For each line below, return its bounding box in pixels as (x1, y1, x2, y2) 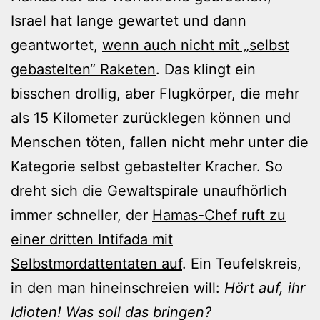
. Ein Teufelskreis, (182, 254, 301, 272)
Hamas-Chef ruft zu (152, 206, 286, 224)
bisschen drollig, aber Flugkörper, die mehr (11, 84, 299, 102)
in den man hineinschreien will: (11, 279, 224, 296)
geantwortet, (11, 36, 102, 54)
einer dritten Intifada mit (11, 230, 173, 248)
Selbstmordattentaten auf (11, 254, 182, 272)
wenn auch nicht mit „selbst (102, 36, 289, 54)
